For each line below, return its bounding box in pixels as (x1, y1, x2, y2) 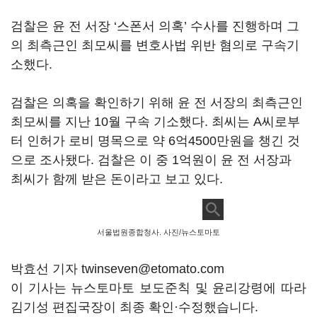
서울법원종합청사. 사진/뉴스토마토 (97, 228, 220, 236)
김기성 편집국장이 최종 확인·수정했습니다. (11, 300, 258, 314)
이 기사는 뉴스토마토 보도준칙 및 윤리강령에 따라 (11, 281, 306, 295)
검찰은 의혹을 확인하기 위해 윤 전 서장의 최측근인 (11, 96, 303, 110)
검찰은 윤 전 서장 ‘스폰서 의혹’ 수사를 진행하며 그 (11, 19, 299, 33)
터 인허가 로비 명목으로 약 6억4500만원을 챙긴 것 (11, 134, 300, 148)
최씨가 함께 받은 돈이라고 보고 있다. (11, 172, 223, 186)
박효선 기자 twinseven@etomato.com (11, 262, 224, 276)
